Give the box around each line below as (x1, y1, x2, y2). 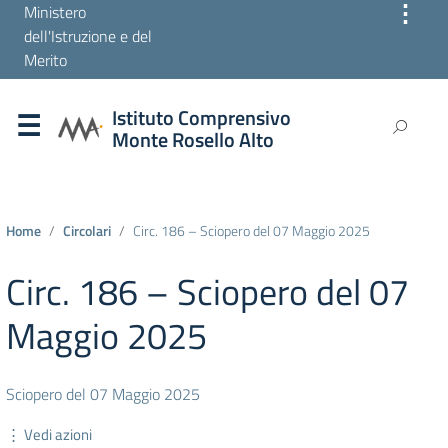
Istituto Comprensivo (112, 101, 291, 133)
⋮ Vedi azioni (6, 422, 92, 446)
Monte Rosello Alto (112, 123, 274, 155)
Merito (24, 48, 67, 72)
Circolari (63, 219, 111, 242)
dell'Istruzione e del (24, 24, 152, 48)
